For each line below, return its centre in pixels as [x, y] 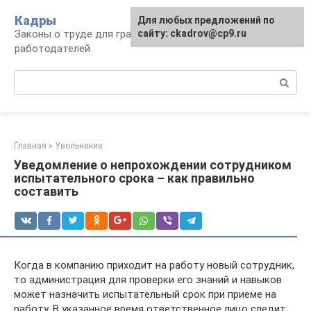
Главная [30, 146]
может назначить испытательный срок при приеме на [145, 294]
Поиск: [30, 77]
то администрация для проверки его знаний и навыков [148, 280]
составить [46, 191]
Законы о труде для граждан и [90, 34]
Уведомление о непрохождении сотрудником [153, 165]
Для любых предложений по [206, 20]
